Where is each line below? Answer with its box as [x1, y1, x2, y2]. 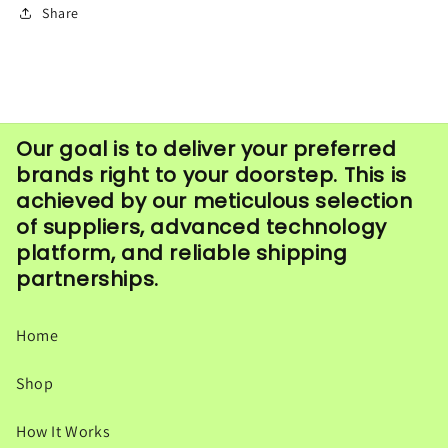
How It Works [16, 421, 111, 443]
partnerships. [16, 265, 159, 294]
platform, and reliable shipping [16, 239, 348, 268]
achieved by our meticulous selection [16, 187, 413, 216]
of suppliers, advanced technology [16, 213, 387, 242]
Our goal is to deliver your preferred [16, 135, 397, 164]
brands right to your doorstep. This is [16, 161, 407, 190]
